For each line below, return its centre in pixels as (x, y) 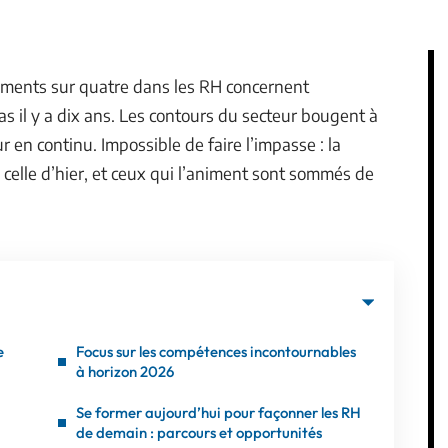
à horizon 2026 (125, 371)
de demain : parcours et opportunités (199, 432)
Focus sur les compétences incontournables (216, 351)
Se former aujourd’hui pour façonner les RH (218, 412)
